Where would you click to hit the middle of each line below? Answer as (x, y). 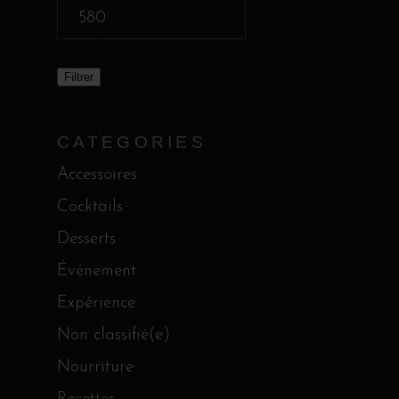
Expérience (96, 303)
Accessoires (97, 175)
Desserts (86, 239)
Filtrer (78, 77)
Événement (96, 271)
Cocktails (90, 207)
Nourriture (95, 367)
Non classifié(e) (113, 335)
